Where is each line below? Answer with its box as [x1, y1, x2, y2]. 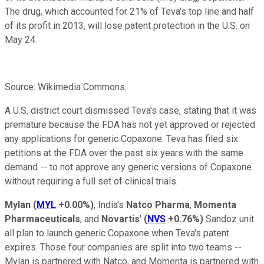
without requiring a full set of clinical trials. [5, 175, 178, 187]
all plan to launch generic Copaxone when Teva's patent [5, 227, 229, 239]
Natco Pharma [126, 199, 190, 210]
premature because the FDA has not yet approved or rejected [5, 118, 255, 130]
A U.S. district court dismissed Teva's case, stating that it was [5, 104, 256, 116]
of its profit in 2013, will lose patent [5, 19, 153, 31]
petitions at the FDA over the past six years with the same [5, 147, 243, 159]
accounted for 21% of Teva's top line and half [71, 5, 254, 17]
